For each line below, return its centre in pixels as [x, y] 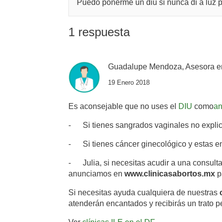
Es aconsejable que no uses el [123, 107]
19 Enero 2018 [129, 82]
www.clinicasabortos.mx [170, 174]
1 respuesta [99, 32]
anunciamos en [96, 174]
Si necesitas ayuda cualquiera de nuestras [144, 193]
